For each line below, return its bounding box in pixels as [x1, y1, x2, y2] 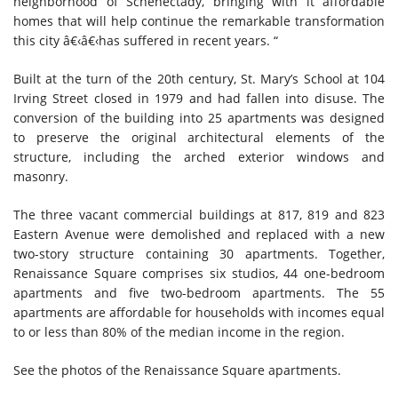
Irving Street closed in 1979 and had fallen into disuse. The [13, 90, 385, 107]
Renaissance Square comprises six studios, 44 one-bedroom [13, 265, 385, 282]
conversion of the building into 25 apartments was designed [13, 109, 385, 126]
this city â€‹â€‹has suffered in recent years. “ [13, 32, 278, 49]
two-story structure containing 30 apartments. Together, [13, 245, 385, 262]
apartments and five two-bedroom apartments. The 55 [13, 284, 385, 301]
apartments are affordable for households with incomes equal [13, 304, 385, 321]
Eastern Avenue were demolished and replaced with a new [13, 226, 385, 243]
